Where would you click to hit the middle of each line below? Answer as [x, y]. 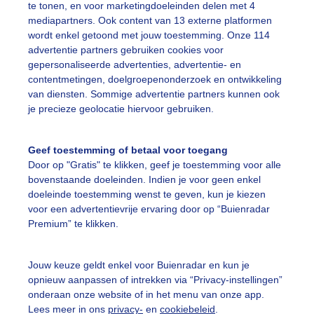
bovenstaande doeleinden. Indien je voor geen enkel [144, 180]
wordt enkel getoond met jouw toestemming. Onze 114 [149, 35]
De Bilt [198, 266]
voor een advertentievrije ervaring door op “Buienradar [149, 209]
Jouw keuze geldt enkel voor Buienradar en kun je [139, 265]
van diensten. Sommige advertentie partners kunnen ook [154, 94]
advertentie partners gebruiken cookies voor [126, 50]
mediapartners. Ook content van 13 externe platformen [150, 21]
